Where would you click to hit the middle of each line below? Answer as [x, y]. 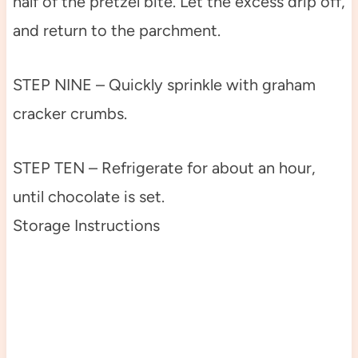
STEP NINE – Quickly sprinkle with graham [164, 84]
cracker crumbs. [70, 113]
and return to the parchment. [116, 30]
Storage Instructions [86, 225]
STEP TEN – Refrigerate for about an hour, [164, 167]
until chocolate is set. [88, 196]
